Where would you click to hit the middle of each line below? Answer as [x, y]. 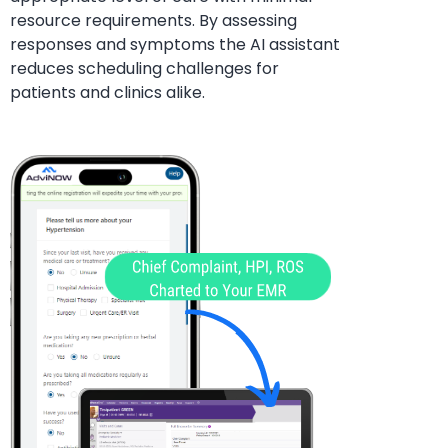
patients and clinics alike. [107, 93]
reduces [42, 69]
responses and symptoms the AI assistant [175, 45]
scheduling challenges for [176, 69]
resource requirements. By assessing [153, 21]
